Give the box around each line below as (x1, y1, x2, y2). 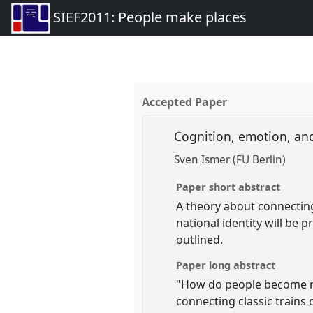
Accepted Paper (142, 94, 228, 110)
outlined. (176, 231, 224, 247)
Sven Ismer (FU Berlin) (174, 152, 286, 168)
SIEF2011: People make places (52, 8, 247, 27)
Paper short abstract (176, 180, 281, 194)
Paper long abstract (176, 258, 276, 272)
